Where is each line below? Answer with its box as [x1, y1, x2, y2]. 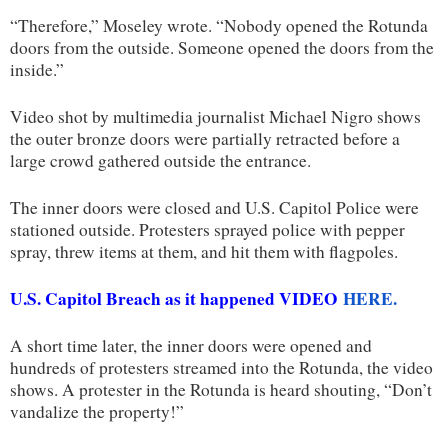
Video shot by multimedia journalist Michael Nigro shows [10, 104, 421, 128]
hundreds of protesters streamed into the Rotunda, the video [10, 355, 433, 379]
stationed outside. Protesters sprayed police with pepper [10, 217, 405, 241]
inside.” [10, 57, 64, 81]
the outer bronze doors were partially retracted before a [10, 126, 400, 150]
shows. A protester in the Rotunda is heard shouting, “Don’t [10, 377, 432, 401]
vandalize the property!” [10, 399, 184, 423]
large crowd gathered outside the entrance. [10, 148, 311, 172]
